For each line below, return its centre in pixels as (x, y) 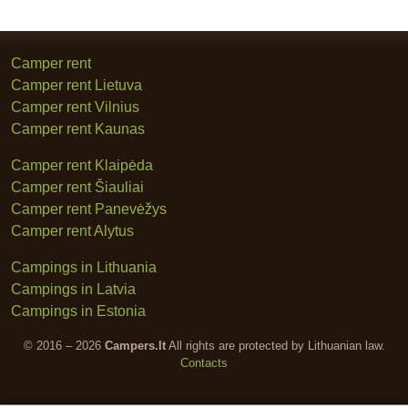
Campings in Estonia (78, 311)
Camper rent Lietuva (76, 86)
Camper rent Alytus (72, 231)
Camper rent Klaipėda (82, 166)
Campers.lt (135, 346)
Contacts (204, 363)
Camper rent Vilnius (75, 107)
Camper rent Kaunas (78, 129)
